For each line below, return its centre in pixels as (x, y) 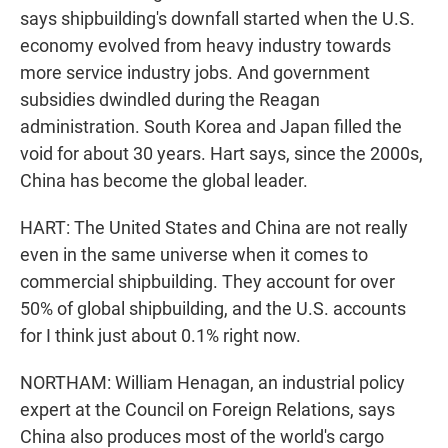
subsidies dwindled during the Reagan (170, 100)
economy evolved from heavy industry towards (205, 46)
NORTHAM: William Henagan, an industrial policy (212, 383)
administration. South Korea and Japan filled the (211, 127)
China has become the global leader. (164, 181)
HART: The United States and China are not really (214, 228)
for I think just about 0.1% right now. (160, 336)
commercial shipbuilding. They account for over (207, 282)
